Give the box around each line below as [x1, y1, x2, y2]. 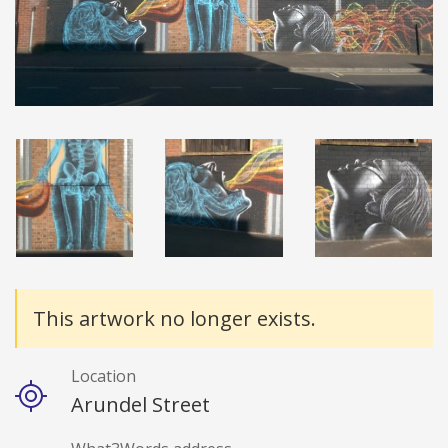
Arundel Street [71, 390, 210, 418]
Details [15, 290, 94, 322]
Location [71, 364, 136, 387]
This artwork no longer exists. [33, 304, 316, 332]
